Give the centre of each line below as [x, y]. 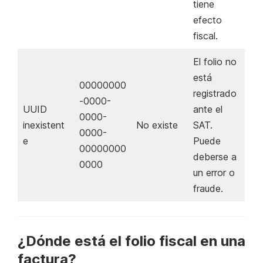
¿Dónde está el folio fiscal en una [131, 241]
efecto [208, 20]
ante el [208, 109]
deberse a [215, 156]
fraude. [208, 188]
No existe [157, 125]
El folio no [215, 61]
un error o [214, 172]
